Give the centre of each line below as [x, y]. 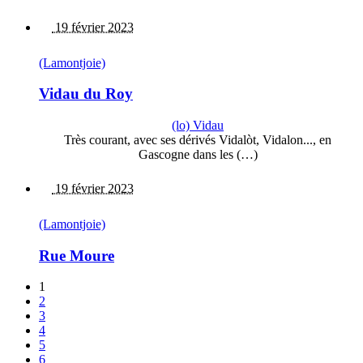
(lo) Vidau [198, 125]
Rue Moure [77, 255]
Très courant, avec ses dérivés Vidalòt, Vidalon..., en [198, 140]
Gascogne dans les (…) [198, 154]
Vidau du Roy [86, 94]
